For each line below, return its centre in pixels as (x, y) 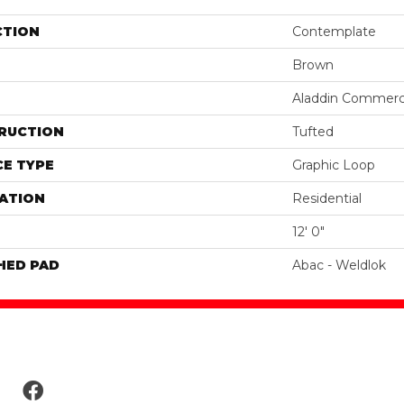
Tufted (313, 131)
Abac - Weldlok (339, 265)
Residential (327, 198)
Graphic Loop (334, 165)
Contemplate (334, 31)
